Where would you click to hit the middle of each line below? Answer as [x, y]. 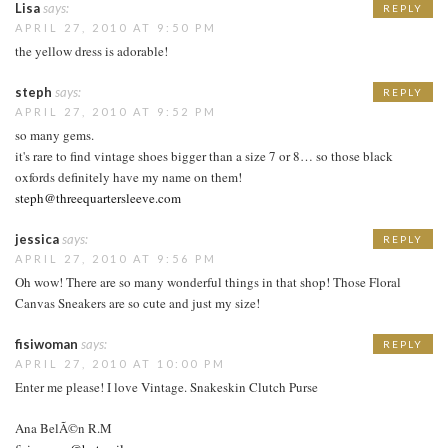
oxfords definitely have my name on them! [128, 176]
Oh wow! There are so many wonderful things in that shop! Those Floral [208, 281]
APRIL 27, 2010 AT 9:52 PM [116, 111]
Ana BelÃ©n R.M [63, 427]
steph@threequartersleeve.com [98, 197]
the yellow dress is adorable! [91, 50]
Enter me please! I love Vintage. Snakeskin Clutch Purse [166, 386]
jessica [37, 238]
